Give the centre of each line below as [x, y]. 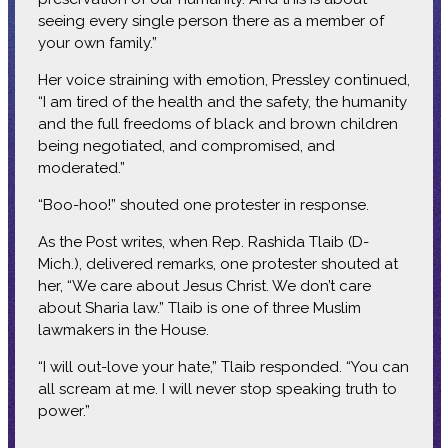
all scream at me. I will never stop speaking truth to [217, 388]
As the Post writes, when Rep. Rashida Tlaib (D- [203, 241]
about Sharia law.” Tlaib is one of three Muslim [199, 307]
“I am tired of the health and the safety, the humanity [222, 101]
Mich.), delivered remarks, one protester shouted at [217, 263]
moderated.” [81, 167]
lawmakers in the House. [123, 329]
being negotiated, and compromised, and [186, 145]
